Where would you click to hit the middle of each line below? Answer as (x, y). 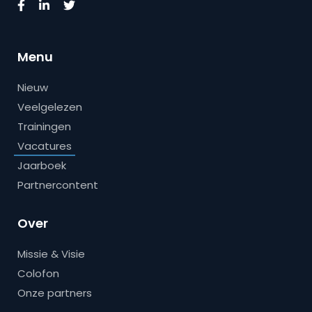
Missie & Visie (51, 253)
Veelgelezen (50, 107)
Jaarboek (42, 165)
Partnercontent (58, 185)
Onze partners (55, 292)
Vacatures (45, 146)
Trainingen (44, 126)
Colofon (38, 273)
